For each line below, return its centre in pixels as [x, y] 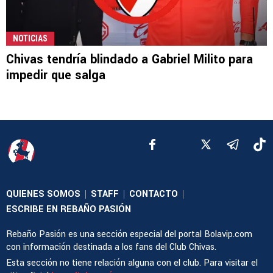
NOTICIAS [30, 38]
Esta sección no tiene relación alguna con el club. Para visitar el [132, 263]
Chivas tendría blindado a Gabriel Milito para [129, 59]
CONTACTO [154, 194]
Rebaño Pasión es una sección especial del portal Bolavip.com [129, 234]
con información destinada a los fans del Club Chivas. [111, 247]
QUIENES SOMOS [43, 194]
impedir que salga [56, 75]
